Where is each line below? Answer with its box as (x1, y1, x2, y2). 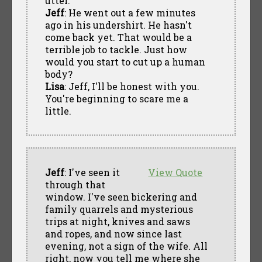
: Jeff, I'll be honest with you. (64, 80, 199, 92)
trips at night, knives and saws (44, 215, 190, 227)
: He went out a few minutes (64, 6, 195, 19)
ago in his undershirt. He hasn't (44, 18, 192, 31)
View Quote (148, 166, 203, 178)
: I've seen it (64, 166, 120, 178)
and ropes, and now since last (44, 227, 182, 240)
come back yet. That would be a (44, 30, 192, 43)
